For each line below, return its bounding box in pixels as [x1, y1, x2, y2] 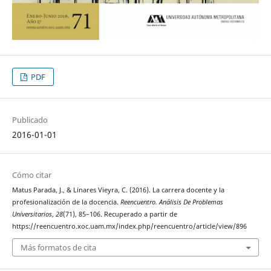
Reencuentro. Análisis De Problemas [120, 197, 223, 206]
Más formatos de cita [20, 242, 96, 253]
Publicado [11, 114, 48, 125]
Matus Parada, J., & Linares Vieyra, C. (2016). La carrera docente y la [11, 185, 224, 194]
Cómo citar [11, 169, 51, 180]
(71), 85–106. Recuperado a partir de [62, 209, 177, 218]
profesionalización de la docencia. [11, 197, 120, 206]
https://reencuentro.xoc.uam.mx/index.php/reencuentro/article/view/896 [11, 221, 247, 230]
